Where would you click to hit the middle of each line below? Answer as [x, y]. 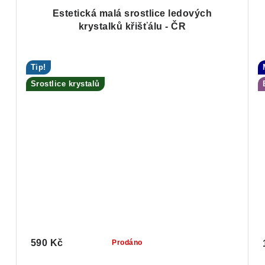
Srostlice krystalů [65, 84]
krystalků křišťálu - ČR [132, 27]
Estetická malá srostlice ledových [132, 14]
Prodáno [127, 243]
